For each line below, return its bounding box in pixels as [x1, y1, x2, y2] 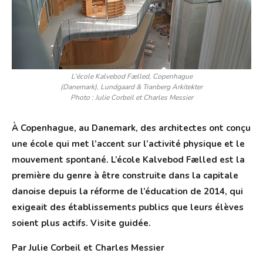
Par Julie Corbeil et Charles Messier [12, 242, 164, 254]
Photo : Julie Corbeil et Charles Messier [70, 93, 193, 103]
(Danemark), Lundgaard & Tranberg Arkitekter [60, 82, 203, 92]
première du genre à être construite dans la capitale [12, 170, 238, 182]
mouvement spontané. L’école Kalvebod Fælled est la [12, 154, 245, 166]
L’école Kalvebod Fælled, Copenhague [70, 72, 193, 82]
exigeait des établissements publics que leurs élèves [12, 201, 244, 214]
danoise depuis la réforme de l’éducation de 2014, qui [12, 186, 243, 198]
